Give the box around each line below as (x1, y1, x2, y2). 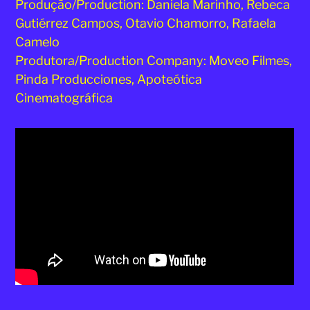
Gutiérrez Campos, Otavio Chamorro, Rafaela (15, 15, 277, 30)
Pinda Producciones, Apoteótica (15, 71, 203, 86)
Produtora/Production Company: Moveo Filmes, (15, 53, 293, 68)
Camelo (15, 34, 60, 49)
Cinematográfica (15, 90, 113, 105)
